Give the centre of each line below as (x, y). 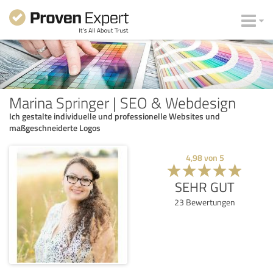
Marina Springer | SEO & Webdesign (122, 102)
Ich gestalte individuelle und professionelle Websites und (115, 116)
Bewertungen (210, 202)
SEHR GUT (205, 186)
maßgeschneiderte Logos (55, 127)
